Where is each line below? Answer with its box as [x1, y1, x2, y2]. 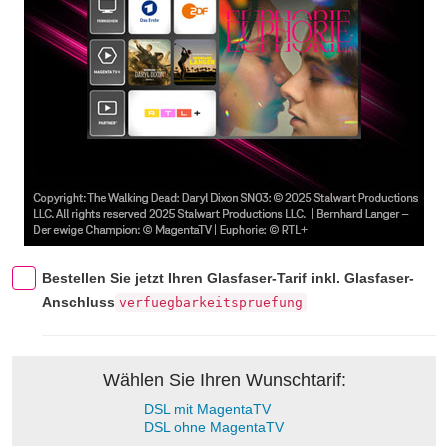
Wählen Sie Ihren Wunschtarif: [102, 370, 346, 390]
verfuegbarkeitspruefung [119, 295, 303, 310]
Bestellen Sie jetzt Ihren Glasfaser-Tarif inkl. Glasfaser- [42, 270, 414, 286]
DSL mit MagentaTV [144, 401, 271, 417]
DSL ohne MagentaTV [144, 419, 284, 435]
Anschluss [42, 294, 115, 310]
